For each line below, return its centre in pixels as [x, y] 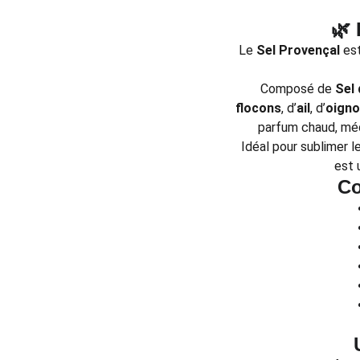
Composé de [297, 89]
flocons [258, 108]
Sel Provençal [298, 50]
